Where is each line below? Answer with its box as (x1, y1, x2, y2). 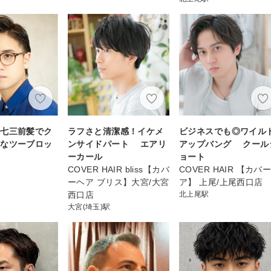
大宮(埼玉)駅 (68, 202, 111, 211)
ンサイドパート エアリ (68, 139, 167, 149)
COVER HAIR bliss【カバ (68, 164, 169, 174)
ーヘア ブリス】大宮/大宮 (68, 177, 169, 187)
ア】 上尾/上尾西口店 (179, 177, 263, 187)
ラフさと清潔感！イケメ (68, 126, 164, 136)
